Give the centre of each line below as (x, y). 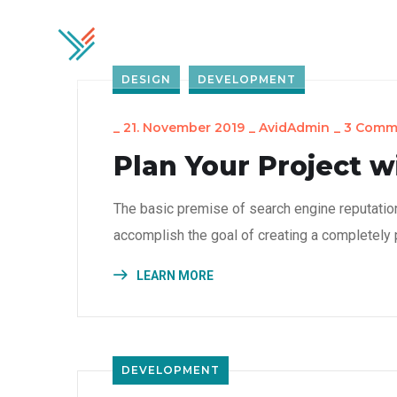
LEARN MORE (174, 276)
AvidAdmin (294, 128)
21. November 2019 (184, 128)
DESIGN (146, 79)
